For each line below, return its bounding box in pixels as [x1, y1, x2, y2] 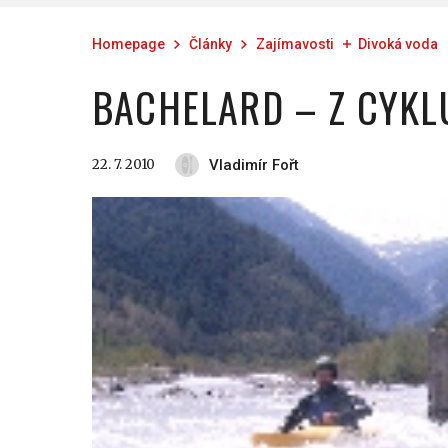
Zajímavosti [256, 36, 334, 52]
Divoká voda [358, 36, 438, 52]
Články [189, 36, 232, 52]
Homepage [92, 36, 165, 52]
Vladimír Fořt [209, 156, 299, 174]
